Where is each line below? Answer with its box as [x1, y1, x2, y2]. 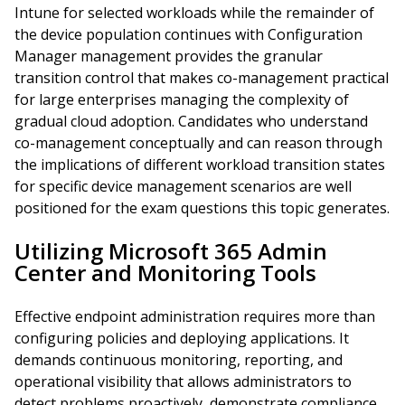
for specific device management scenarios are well [14, 176, 352, 196]
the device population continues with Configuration [14, 24, 363, 44]
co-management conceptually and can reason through [14, 133, 382, 153]
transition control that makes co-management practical [14, 68, 389, 88]
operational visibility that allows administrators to [14, 372, 352, 391]
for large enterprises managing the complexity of [14, 89, 349, 109]
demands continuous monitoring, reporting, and [14, 350, 343, 370]
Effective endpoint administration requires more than [14, 306, 375, 326]
